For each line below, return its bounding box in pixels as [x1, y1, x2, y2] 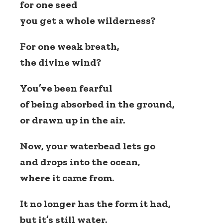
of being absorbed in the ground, [20, 98, 174, 111]
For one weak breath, [20, 40, 119, 53]
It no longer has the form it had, [20, 198, 170, 210]
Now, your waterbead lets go [20, 140, 155, 152]
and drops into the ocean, [20, 156, 140, 168]
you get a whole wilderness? [20, 14, 155, 27]
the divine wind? [20, 56, 101, 69]
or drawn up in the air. [20, 114, 125, 126]
